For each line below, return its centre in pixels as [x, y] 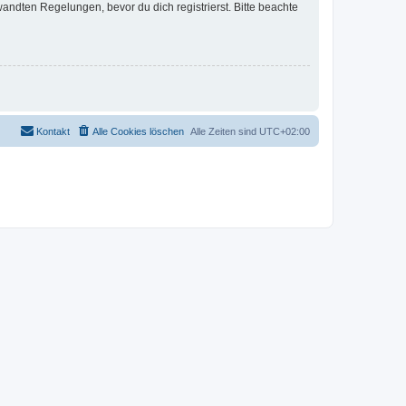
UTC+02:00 [285, 131]
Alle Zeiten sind [225, 131]
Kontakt [53, 131]
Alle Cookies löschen [138, 131]
